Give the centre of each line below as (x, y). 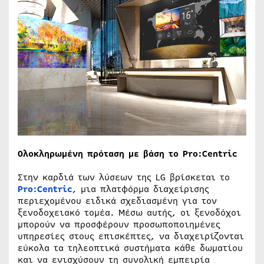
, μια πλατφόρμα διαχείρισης (141, 189)
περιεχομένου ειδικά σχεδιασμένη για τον (117, 201)
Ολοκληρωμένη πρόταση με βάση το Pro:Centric (128, 154)
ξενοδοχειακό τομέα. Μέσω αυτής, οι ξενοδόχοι (129, 212)
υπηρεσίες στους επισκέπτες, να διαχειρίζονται (131, 236)
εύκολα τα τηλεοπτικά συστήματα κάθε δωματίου (130, 248)
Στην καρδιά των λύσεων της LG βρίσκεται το (124, 177)
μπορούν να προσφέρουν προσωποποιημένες (119, 224)
